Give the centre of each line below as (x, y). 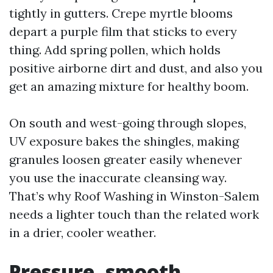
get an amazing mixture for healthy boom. (129, 86)
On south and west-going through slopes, (128, 123)
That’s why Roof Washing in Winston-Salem (134, 196)
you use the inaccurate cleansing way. (118, 178)
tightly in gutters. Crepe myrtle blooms (121, 13)
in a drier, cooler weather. (83, 232)
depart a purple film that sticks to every (123, 31)
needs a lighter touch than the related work (134, 214)
